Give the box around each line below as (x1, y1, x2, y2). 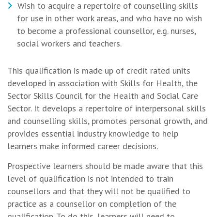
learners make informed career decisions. (7, 140, 158, 152)
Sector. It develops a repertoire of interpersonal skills (7, 103, 206, 114)
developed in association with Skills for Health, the (7, 77, 198, 89)
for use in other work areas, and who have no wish (17, 13, 202, 24)
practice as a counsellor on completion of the (7, 198, 176, 209)
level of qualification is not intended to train (7, 173, 173, 184)
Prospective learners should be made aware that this (7, 160, 203, 171)
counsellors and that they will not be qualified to (7, 186, 190, 197)
